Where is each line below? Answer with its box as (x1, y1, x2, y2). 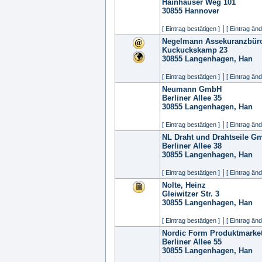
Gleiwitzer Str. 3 (162, 189, 219, 198)
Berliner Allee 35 (162, 94, 222, 102)
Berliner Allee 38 (162, 142, 222, 150)
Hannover (185, 6, 219, 15)
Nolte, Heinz (162, 181, 206, 189)
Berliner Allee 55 (162, 237, 222, 246)
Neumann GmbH (162, 85, 222, 94)
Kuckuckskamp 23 (162, 46, 227, 54)
